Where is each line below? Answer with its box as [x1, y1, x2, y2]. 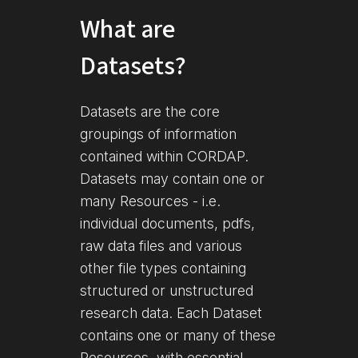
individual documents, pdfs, [80, 214, 255, 232]
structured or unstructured [80, 281, 253, 299]
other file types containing [80, 259, 246, 276]
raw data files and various [80, 237, 242, 254]
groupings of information [80, 125, 237, 142]
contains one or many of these [80, 326, 276, 344]
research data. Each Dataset [80, 304, 262, 321]
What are [80, 10, 175, 48]
